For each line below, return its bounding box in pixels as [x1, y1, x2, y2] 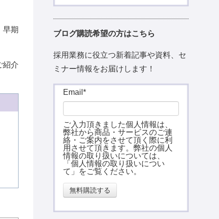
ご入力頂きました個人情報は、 [63, 120, 173, 129]
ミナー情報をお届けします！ [53, 65, 155, 73]
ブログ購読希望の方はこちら [53, 29, 155, 38]
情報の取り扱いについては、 [63, 152, 165, 160]
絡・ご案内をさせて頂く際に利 [63, 136, 173, 145]
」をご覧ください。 [71, 167, 142, 176]
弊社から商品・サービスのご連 [63, 128, 173, 137]
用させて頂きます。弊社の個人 [63, 144, 173, 153]
